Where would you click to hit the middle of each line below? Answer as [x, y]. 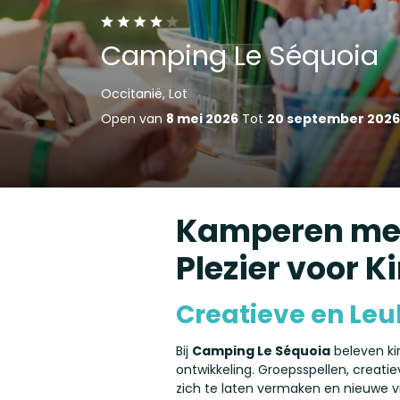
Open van [133, 118]
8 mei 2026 [202, 118]
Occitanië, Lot [144, 93]
